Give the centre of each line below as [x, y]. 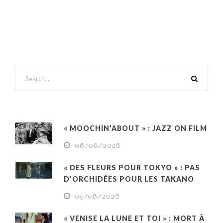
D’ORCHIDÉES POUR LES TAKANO [129, 179]
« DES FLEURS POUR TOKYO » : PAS [132, 167]
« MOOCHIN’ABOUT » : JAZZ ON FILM [135, 128]
